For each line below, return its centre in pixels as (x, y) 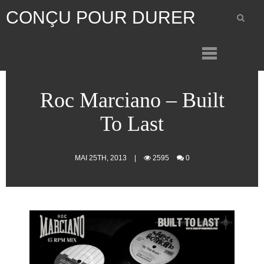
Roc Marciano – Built (132, 100)
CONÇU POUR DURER (101, 17)
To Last (132, 124)
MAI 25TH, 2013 (101, 158)
